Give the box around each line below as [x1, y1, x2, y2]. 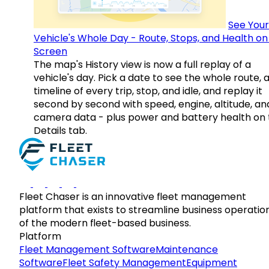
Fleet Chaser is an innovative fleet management [19, 190, 246, 204]
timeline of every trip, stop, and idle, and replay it [34, 84, 262, 98]
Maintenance [156, 243, 218, 257]
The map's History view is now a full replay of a [34, 58, 251, 72]
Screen [34, 44, 67, 59]
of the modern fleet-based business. [19, 216, 191, 231]
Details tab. [34, 124, 87, 138]
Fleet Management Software [19, 243, 156, 257]
